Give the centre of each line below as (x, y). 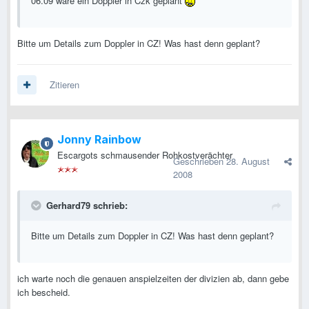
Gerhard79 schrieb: (87, 206)
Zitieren (64, 85)
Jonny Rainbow (99, 140)
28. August (248, 161)
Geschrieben (200, 161)
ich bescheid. (44, 292)
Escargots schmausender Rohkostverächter (145, 155)
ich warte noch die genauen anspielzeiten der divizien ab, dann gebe (153, 279)
